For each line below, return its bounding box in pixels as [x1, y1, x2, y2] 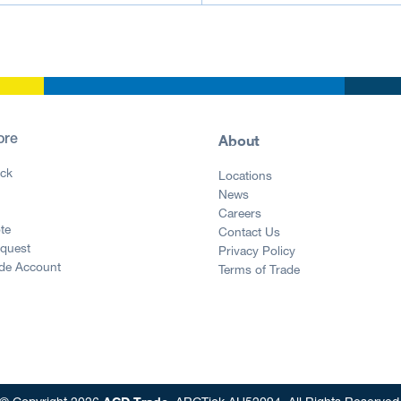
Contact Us [218, 226, 280, 240]
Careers [218, 208, 261, 221]
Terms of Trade [218, 264, 300, 277]
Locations [218, 170, 272, 183]
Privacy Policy [218, 245, 295, 259]
